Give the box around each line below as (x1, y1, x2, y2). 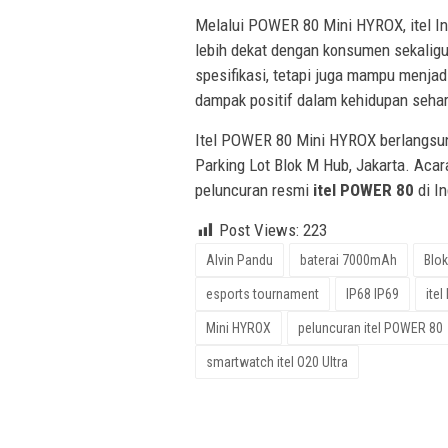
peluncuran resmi (195, 180, 313, 201)
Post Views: (219, 220, 299, 241)
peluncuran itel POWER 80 (298, 320, 443, 337)
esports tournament (206, 286, 319, 303)
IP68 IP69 (346, 286, 399, 303)
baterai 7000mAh (300, 252, 397, 269)
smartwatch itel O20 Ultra (206, 354, 348, 371)
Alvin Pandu (206, 252, 273, 269)
